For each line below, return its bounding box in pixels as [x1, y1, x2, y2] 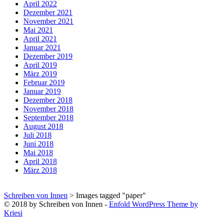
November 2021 [23, 17, 73, 25]
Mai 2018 [23, 148, 53, 157]
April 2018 [23, 157, 57, 165]
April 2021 [23, 34, 57, 43]
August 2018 [23, 122, 63, 130]
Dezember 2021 [23, 8, 73, 17]
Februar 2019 [23, 78, 65, 87]
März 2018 [23, 165, 57, 174]
